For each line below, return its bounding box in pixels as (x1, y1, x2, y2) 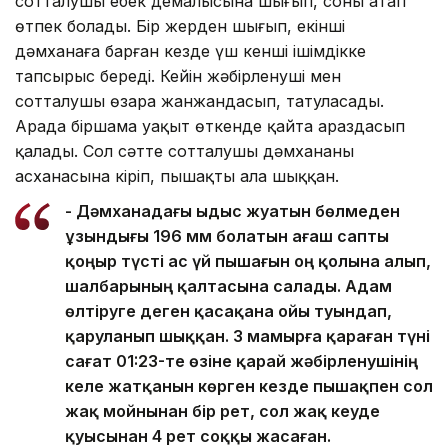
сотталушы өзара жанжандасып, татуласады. (15, 91, 384, 112)
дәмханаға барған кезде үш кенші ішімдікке (15, 41, 366, 62)
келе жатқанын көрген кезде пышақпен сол (65, 376, 433, 397)
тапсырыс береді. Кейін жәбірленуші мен (15, 66, 341, 87)
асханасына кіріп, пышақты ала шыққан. (15, 166, 339, 187)
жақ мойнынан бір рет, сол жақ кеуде (65, 401, 380, 422)
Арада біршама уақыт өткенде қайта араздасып (15, 116, 405, 137)
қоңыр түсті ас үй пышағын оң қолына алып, (65, 251, 431, 272)
